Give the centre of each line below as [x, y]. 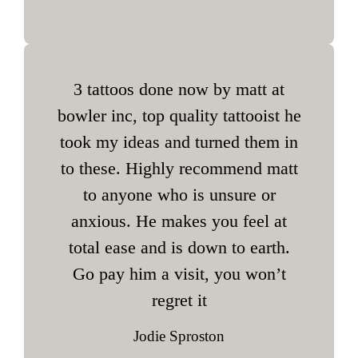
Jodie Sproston [179, 336]
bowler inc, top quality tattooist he [179, 116]
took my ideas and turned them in [179, 142]
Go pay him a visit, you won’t [179, 274]
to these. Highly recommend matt [179, 169]
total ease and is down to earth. [179, 248]
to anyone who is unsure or [179, 195]
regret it [179, 300]
